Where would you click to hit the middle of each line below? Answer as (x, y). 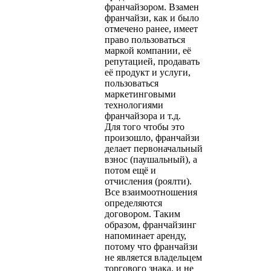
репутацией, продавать (152, 61)
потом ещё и (130, 170)
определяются (133, 203)
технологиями (134, 105)
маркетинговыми (140, 94)
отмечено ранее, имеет (151, 28)
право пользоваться (145, 39)
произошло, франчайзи (152, 137)
